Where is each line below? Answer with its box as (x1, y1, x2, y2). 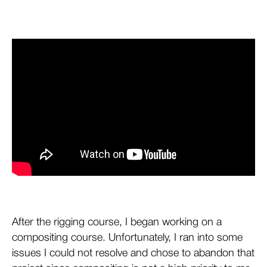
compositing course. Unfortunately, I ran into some (12, 233, 243, 243)
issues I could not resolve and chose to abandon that (12, 249, 254, 259)
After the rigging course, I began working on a (12, 218, 222, 228)
